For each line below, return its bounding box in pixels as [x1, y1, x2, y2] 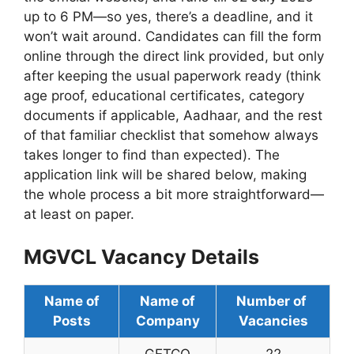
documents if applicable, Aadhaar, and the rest [24, 107, 322, 123]
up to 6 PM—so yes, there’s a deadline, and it [24, 9, 313, 24]
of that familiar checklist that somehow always [24, 127, 318, 143]
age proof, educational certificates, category [24, 88, 304, 104]
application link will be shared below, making [24, 167, 307, 183]
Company [135, 312, 200, 329]
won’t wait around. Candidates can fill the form [24, 28, 322, 44]
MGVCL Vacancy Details [24, 244, 259, 269]
